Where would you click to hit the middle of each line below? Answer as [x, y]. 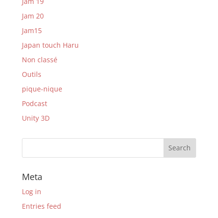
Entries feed [41, 206]
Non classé [39, 59]
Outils [31, 74]
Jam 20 [33, 16]
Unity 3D [36, 118]
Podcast [34, 103]
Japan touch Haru [50, 45]
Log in [31, 191]
